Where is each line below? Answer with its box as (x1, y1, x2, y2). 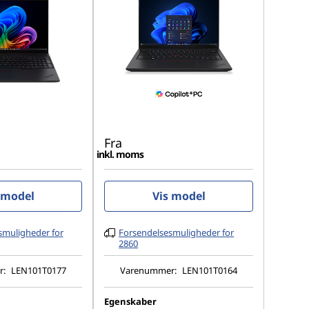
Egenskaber (104, 295, 157, 308)
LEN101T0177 (11, 263, 67, 277)
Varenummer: (120, 263, 179, 277)
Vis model (152, 188, 206, 203)
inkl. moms (97, 148, 144, 161)
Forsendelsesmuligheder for (119, 226, 235, 239)
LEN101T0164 (182, 263, 238, 277)
